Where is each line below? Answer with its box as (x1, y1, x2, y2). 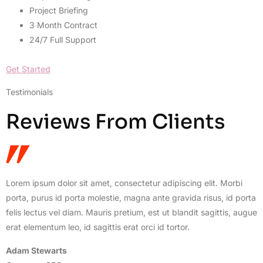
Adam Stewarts (6, 245, 67, 255)
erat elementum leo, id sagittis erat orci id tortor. (6, 222, 190, 232)
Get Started (6, 64, 50, 75)
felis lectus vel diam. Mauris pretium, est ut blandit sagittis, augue (6, 207, 257, 218)
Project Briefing (29, 5, 88, 16)
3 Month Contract (29, 20, 97, 31)
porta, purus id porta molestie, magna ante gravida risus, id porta (6, 193, 256, 203)
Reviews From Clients (6, 109, 225, 134)
